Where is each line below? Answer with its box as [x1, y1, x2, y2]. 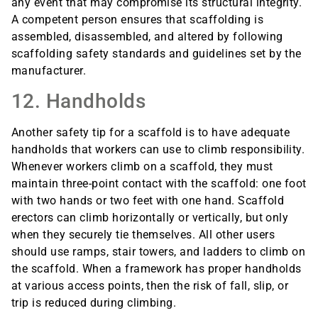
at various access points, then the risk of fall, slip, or [11, 279, 289, 293]
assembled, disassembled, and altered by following [11, 29, 283, 43]
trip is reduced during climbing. [11, 296, 177, 310]
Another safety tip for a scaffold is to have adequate [11, 126, 290, 140]
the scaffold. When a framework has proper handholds [11, 262, 302, 276]
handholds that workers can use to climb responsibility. [11, 143, 305, 157]
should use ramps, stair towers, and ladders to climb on [11, 245, 306, 259]
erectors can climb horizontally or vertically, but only [11, 211, 289, 225]
